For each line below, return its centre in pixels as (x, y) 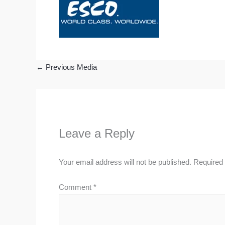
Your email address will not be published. (125, 162)
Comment (76, 187)
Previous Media (70, 67)
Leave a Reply (97, 133)
